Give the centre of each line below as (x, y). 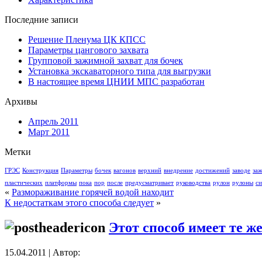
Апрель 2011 (53, 121)
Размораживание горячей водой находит (93, 192)
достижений (213, 170)
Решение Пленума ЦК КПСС (87, 39)
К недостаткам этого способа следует (79, 203)
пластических (24, 183)
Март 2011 (49, 132)
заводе (241, 170)
